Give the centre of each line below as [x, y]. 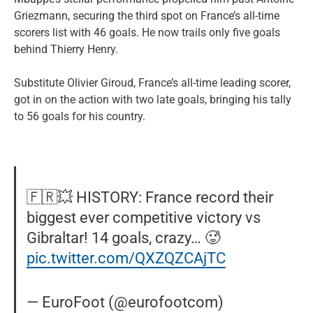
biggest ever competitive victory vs [144, 218]
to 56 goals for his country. [80, 116]
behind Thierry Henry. [66, 49]
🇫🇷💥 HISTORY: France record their [150, 197]
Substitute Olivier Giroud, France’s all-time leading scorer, [152, 82]
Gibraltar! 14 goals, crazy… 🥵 [124, 238]
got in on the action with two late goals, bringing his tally [153, 99]
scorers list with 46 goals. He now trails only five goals [147, 32]
